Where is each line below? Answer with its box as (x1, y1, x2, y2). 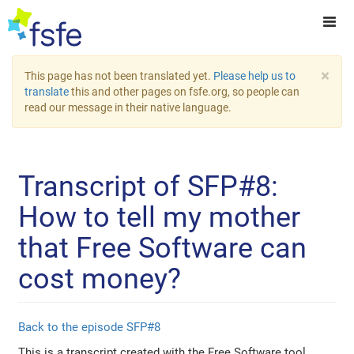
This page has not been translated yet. (24, 70, 213, 82)
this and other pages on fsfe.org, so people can (69, 85, 299, 98)
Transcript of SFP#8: (18, 170, 279, 204)
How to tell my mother (18, 201, 301, 235)
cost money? (18, 262, 182, 296)
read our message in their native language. (24, 101, 232, 114)
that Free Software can (18, 232, 307, 265)
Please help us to (213, 70, 296, 82)
